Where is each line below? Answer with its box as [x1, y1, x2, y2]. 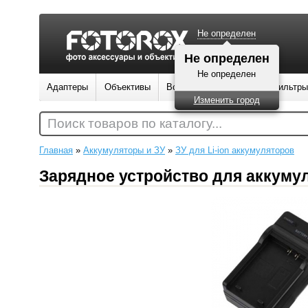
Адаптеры [47, 82, 88, 92]
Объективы [104, 82, 151, 92]
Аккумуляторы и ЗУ [83, 145, 165, 155]
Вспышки [166, 82, 204, 92]
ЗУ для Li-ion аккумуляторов [175, 145, 294, 155]
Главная [39, 145, 73, 155]
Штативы [219, 82, 256, 92]
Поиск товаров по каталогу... [47, 116, 222, 131]
